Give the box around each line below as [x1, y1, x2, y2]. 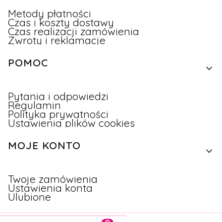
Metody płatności [8, 7, 91, 20]
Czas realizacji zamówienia [8, 25, 139, 38]
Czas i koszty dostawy [8, 16, 114, 29]
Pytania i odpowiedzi [8, 90, 109, 103]
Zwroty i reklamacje [8, 34, 106, 47]
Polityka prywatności [8, 108, 109, 121]
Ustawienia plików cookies [8, 116, 135, 130]
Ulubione [8, 190, 51, 204]
